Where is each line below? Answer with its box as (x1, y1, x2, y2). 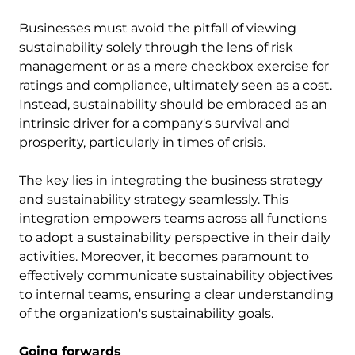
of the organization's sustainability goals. (19, 306, 273, 322)
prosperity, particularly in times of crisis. (19, 135, 265, 151)
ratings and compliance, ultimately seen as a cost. (19, 78, 332, 94)
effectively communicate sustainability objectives (19, 268, 333, 284)
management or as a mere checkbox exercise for (19, 59, 329, 74)
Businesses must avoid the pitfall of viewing (19, 21, 296, 36)
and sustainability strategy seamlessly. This (19, 192, 288, 208)
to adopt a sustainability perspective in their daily (19, 230, 330, 246)
